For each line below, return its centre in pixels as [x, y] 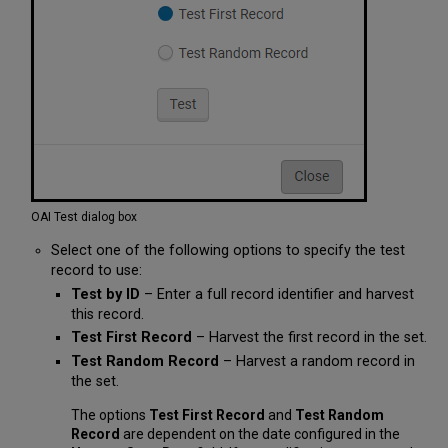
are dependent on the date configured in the [259, 433]
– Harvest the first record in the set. [309, 338]
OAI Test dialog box [83, 217]
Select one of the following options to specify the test [227, 250]
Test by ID [105, 294]
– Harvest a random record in [316, 361]
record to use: [96, 270]
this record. [107, 314]
